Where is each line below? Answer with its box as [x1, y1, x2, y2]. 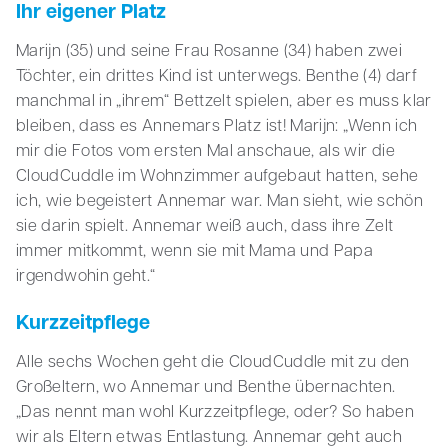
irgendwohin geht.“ [16, 269, 156, 286]
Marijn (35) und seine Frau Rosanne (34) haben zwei [16, 44, 402, 61]
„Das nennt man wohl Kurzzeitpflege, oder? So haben [16, 405, 414, 422]
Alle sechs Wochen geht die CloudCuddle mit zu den [16, 355, 410, 372]
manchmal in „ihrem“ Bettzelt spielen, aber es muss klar [16, 94, 432, 111]
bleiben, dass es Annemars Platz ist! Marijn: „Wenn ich [16, 119, 418, 136]
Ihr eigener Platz [16, 3, 166, 24]
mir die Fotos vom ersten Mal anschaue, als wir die [16, 144, 395, 161]
